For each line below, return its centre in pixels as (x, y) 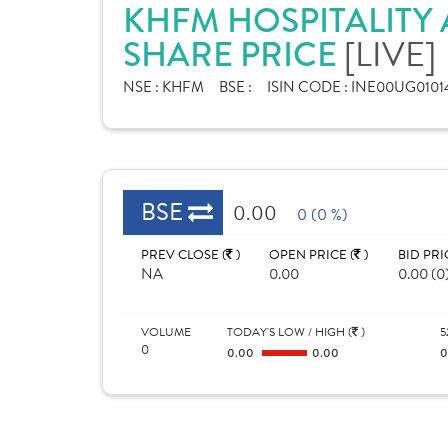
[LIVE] (390, 55)
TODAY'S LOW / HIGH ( (289, 332)
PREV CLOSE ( (183, 255)
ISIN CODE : (309, 87)
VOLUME (166, 332)
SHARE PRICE (233, 54)
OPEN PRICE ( (312, 255)
